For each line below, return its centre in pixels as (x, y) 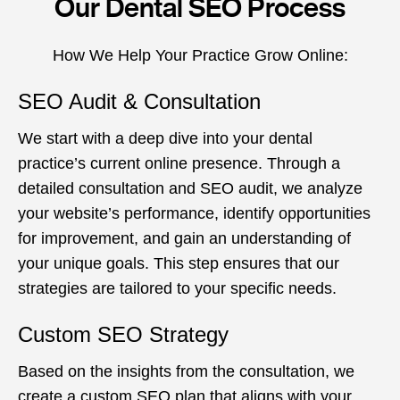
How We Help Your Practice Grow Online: (200, 55)
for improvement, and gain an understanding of (184, 238)
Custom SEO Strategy (123, 334)
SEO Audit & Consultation (139, 101)
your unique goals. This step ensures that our (179, 263)
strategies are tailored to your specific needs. (177, 288)
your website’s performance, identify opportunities (194, 213)
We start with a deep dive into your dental (165, 138)
